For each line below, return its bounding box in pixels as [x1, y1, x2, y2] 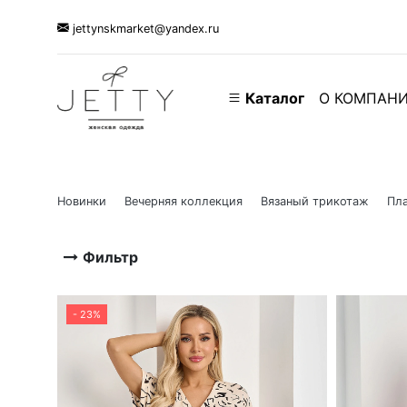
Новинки [57, 194, 106, 208]
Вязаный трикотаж [261, 194, 369, 208]
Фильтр [83, 248, 138, 267]
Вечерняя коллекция [124, 194, 243, 208]
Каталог [241, 88, 304, 107]
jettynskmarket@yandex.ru [69, 21, 219, 35]
